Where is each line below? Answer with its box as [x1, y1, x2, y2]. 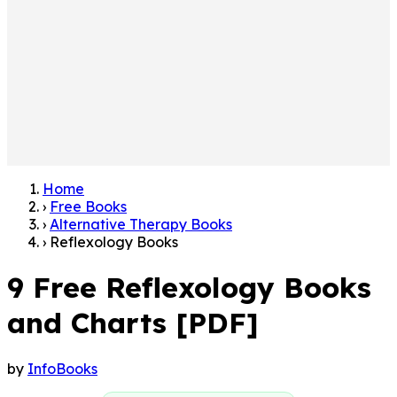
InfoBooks [27, 359, 97, 378]
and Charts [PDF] [7, 305, 259, 341]
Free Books [50, 197, 127, 215]
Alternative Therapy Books [50, 214, 232, 233]
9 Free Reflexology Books [7, 269, 371, 306]
